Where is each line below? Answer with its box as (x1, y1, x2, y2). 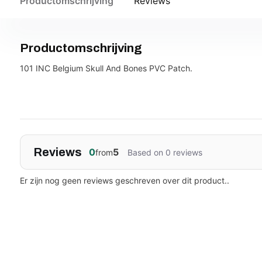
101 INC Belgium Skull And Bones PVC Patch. (19, 63, 192, 73)
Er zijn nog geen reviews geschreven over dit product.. (19, 175, 229, 185)
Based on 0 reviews (127, 147, 202, 157)
